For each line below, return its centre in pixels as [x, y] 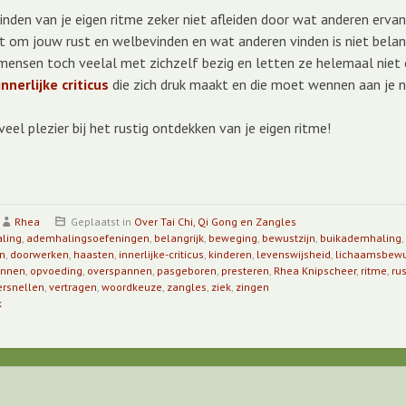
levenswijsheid [294, 254]
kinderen [230, 254]
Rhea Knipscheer [315, 271]
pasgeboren [187, 271]
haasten [94, 254]
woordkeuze [132, 287]
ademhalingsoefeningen [87, 238]
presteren [245, 271]
